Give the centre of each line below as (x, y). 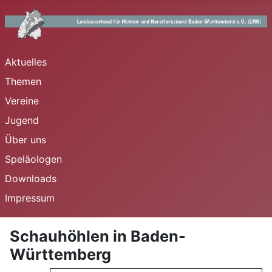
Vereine (22, 100)
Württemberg (60, 254)
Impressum (30, 198)
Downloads (31, 178)
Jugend (22, 120)
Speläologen (33, 159)
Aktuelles (26, 62)
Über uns (25, 139)
